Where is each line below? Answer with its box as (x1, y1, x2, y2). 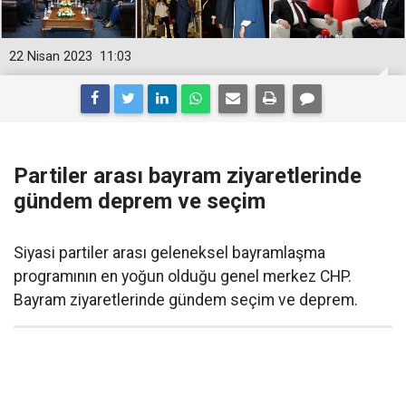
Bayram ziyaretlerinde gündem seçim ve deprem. (14, 291, 358, 309)
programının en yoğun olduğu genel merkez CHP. (14, 267, 352, 285)
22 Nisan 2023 (9, 49, 92, 64)
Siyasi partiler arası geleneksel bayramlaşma (14, 244, 325, 262)
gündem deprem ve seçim (14, 188, 266, 214)
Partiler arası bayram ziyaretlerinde (14, 163, 362, 188)
